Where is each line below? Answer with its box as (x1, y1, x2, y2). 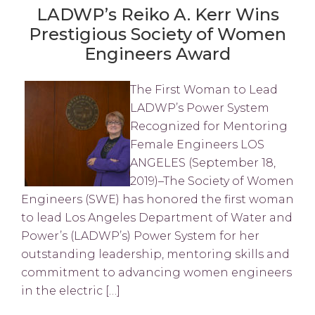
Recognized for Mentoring (130, 119, 288, 133)
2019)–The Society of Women (130, 174, 294, 188)
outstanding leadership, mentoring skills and (21, 247, 290, 261)
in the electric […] (21, 283, 120, 297)
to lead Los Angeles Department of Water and (21, 210, 292, 224)
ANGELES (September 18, (130, 155, 276, 169)
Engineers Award (84, 43, 231, 64)
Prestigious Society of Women (29, 23, 286, 44)
